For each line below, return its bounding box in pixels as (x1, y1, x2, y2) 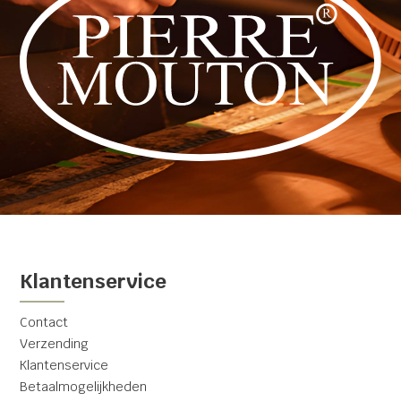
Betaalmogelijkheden (20, 378, 148, 395)
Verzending (20, 335, 90, 352)
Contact (20, 313, 69, 330)
